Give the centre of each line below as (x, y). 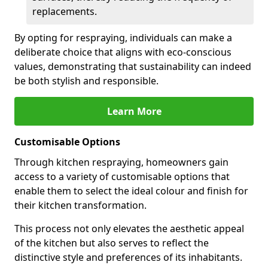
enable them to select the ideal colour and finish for (131, 191)
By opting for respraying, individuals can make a (123, 38)
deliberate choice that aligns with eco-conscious (123, 52)
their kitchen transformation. (80, 205)
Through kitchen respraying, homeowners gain (121, 162)
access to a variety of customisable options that (122, 176)
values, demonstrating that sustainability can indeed (133, 66)
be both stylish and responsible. (86, 81)
